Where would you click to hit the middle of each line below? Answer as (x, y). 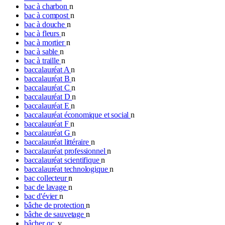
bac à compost (47, 15)
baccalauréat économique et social (78, 115)
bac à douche (45, 24)
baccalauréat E (48, 105)
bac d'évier (42, 196)
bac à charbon (47, 6)
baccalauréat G (48, 133)
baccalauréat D (48, 96)
